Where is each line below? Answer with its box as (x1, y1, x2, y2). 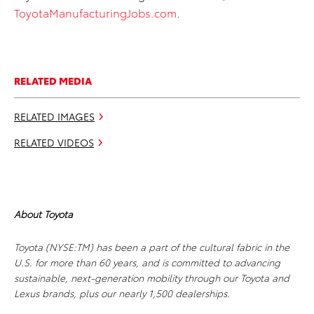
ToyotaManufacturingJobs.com (14, 4, 177, 21)
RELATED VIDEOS (14, 135, 94, 150)
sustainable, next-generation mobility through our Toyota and (14, 271, 289, 285)
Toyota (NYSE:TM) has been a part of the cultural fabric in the (14, 240, 289, 254)
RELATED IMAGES (14, 109, 95, 124)
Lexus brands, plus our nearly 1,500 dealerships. (14, 286, 230, 301)
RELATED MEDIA (14, 74, 92, 88)
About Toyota (14, 207, 73, 221)
